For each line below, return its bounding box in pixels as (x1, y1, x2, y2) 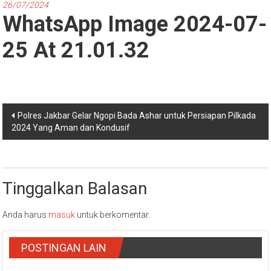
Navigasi (2, 103, 65, 123)
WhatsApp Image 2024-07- (2, 11, 267, 37)
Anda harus (2, 210, 49, 220)
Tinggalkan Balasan (2, 178, 148, 198)
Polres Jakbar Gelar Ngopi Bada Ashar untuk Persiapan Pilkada (18, 111, 256, 120)
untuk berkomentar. (75, 210, 151, 220)
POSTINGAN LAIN (21, 241, 107, 254)
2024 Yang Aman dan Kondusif (11, 123, 131, 132)
